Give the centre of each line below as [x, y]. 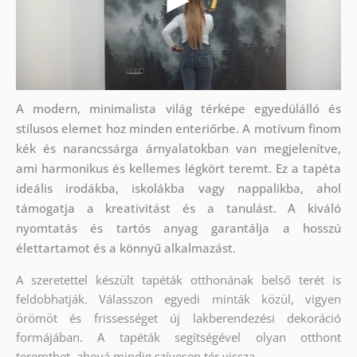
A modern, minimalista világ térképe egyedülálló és [178, 108]
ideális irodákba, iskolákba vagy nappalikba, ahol [178, 188]
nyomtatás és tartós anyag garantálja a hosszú [178, 228]
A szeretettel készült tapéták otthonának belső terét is [178, 279]
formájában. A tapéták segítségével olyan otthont [178, 337]
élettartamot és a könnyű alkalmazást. [126, 247]
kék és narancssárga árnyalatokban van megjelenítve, [178, 148]
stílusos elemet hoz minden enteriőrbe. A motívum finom [178, 128]
